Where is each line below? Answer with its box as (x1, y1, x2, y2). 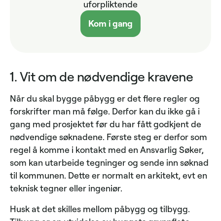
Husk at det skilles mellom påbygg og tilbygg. (10, 203, 190, 215)
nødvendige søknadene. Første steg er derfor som (10, 131, 207, 143)
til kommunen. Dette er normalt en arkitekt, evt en (10, 170, 207, 181)
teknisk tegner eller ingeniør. (10, 183, 122, 194)
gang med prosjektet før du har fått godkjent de (10, 118, 201, 130)
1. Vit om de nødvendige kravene (10, 68, 193, 85)
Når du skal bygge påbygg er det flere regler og (10, 93, 200, 104)
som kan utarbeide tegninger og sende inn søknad (10, 157, 209, 168)
